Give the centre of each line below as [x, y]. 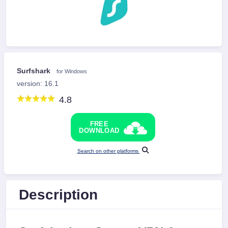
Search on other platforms [108, 151]
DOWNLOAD [99, 131]
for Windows [72, 71]
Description [58, 194]
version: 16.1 [38, 84]
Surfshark [35, 71]
